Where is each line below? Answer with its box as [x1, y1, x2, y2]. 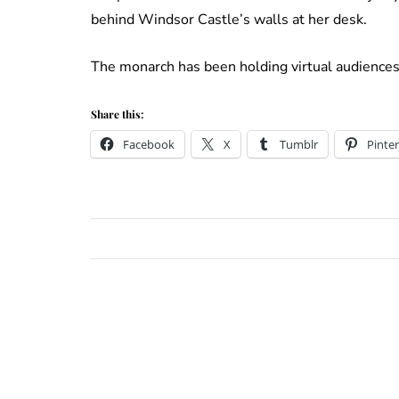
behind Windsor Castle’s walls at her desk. [91, 9, 367, 29]
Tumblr [280, 135, 318, 152]
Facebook [123, 135, 175, 152]
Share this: [91, 106, 143, 121]
